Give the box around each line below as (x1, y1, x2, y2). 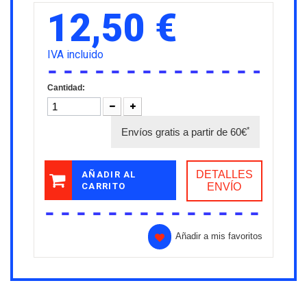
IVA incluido (47, 48, 103, 62)
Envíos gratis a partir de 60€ (121, 126, 247, 138)
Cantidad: (47, 83, 85, 93)
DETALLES (195, 169, 253, 181)
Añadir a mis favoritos (175, 231, 262, 242)
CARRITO (82, 181, 126, 192)
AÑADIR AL (82, 169, 136, 180)
